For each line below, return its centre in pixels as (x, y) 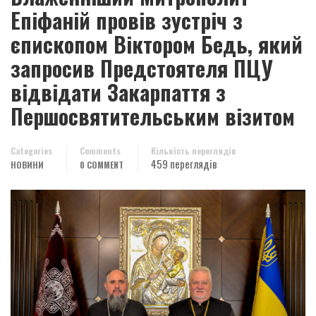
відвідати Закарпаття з (118, 92)
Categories (31, 151)
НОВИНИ (27, 165)
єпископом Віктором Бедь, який (157, 44)
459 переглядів (184, 164)
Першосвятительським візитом (153, 116)
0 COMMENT (102, 165)
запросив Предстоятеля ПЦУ (142, 68)
